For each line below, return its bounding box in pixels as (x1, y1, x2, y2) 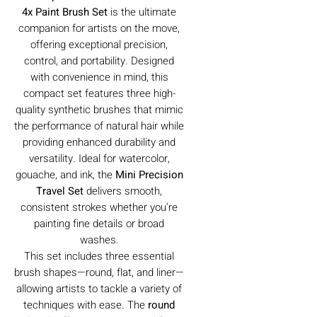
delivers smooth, (83, 183, 162, 199)
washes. (79, 231, 119, 248)
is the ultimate (108, 4, 176, 20)
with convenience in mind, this (30, 69, 168, 85)
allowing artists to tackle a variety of (16, 280, 182, 296)
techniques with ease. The (23, 296, 148, 313)
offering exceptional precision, (30, 36, 168, 52)
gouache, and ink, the (15, 166, 115, 183)
